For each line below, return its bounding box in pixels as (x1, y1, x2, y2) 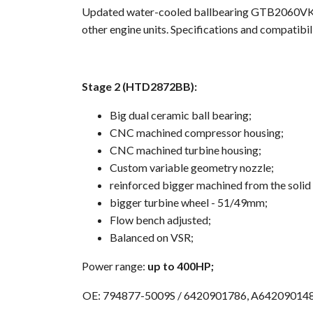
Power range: (82, 259, 147, 273)
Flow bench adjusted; (110, 213, 211, 227)
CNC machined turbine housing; (110, 143, 261, 157)
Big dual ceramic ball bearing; (110, 108, 252, 122)
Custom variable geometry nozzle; (110, 161, 274, 175)
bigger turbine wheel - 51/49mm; (110, 196, 268, 210)
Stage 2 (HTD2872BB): (82, 80, 197, 94)
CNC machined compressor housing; (110, 126, 284, 140)
